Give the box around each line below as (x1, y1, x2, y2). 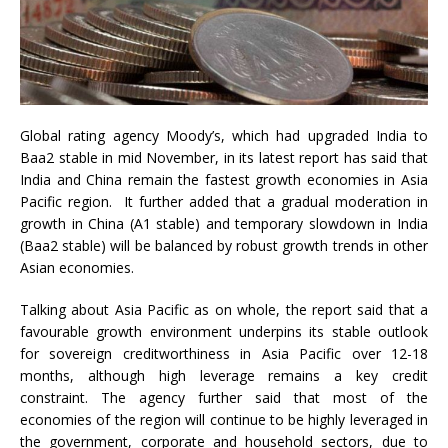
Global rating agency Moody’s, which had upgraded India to (20, 126, 428, 146)
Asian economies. (20, 258, 134, 278)
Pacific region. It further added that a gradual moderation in (20, 192, 428, 212)
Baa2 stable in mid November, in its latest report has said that (20, 148, 428, 168)
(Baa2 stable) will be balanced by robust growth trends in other (20, 236, 428, 256)
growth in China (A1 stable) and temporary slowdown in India (20, 214, 428, 234)
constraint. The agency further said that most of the (20, 388, 428, 408)
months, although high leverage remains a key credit (20, 366, 428, 386)
